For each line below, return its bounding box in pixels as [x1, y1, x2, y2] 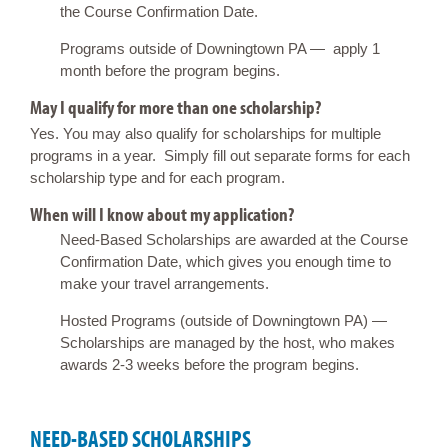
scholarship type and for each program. [30, 168, 285, 186]
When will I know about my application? [30, 201, 294, 226]
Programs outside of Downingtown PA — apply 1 [60, 40, 380, 58]
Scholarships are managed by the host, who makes [60, 334, 395, 352]
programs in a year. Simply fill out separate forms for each [30, 146, 410, 164]
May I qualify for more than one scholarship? [30, 95, 321, 120]
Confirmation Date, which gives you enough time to [60, 253, 391, 271]
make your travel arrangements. [60, 275, 273, 293]
